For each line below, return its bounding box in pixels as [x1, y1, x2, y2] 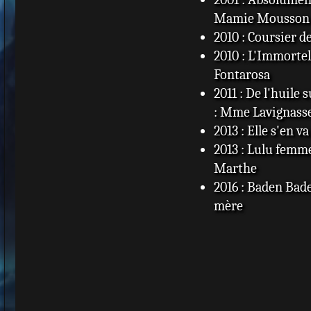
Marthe [213, 160, 257, 176]
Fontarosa [213, 66, 270, 83]
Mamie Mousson [213, 10, 310, 26]
